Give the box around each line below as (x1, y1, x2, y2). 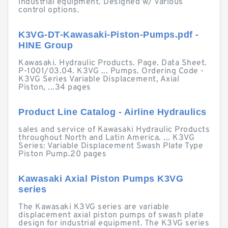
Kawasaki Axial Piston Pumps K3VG (18, 174, 183, 184)
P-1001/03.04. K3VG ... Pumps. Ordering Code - (18, 66, 204, 76)
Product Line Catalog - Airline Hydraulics (18, 107, 207, 117)
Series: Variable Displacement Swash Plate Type (18, 141, 203, 151)
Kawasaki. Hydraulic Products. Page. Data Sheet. (18, 58, 207, 68)
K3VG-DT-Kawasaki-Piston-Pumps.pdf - (18, 30, 199, 40)
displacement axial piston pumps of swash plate (18, 210, 204, 220)
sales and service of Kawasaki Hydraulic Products (18, 125, 210, 135)
